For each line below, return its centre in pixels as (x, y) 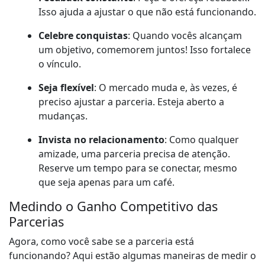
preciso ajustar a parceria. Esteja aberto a (131, 102)
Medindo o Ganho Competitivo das (113, 206)
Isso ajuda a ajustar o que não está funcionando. (147, 12)
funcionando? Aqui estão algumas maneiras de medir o (132, 256)
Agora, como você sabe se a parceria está (101, 242)
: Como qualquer (202, 140)
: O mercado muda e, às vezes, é (166, 88)
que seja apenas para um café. (106, 182)
